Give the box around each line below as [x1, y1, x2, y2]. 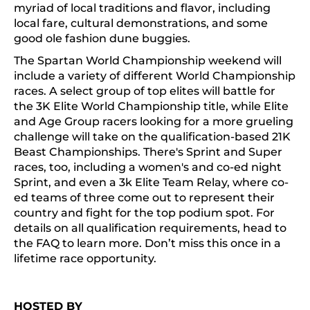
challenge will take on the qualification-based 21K [14, 130, 291, 144]
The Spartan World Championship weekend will [14, 54, 282, 68]
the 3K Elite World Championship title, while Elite [14, 100, 289, 113]
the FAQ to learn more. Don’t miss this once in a [14, 237, 281, 250]
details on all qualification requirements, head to [14, 221, 286, 235]
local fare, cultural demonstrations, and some [14, 17, 268, 30]
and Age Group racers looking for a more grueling [14, 115, 293, 129]
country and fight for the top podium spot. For [14, 206, 275, 220]
